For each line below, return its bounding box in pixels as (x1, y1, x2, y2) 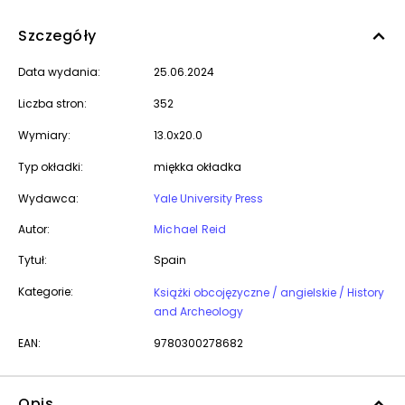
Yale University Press (154, 191, 263, 206)
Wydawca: (18, 191, 79, 206)
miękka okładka (154, 159, 241, 174)
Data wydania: (18, 64, 100, 80)
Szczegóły (18, 25, 97, 46)
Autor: (18, 221, 50, 237)
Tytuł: (18, 252, 47, 268)
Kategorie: (18, 284, 73, 299)
